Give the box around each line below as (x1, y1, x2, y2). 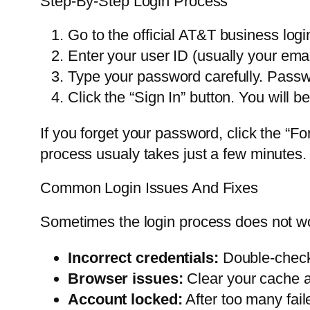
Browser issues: (68, 270, 183, 288)
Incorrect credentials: (68, 249, 219, 267)
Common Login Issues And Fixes (40, 179, 259, 197)
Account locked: (68, 291, 183, 309)
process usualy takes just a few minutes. (40, 145, 307, 163)
